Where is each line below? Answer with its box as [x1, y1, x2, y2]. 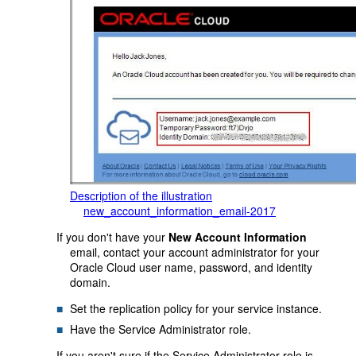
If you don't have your [56, 228, 168, 245]
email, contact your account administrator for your [70, 243, 319, 260]
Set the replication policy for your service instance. [70, 300, 322, 316]
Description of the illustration [70, 187, 212, 203]
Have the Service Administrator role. [70, 320, 251, 337]
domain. [70, 273, 110, 290]
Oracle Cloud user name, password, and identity [70, 258, 312, 275]
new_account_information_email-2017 [83, 202, 276, 219]
